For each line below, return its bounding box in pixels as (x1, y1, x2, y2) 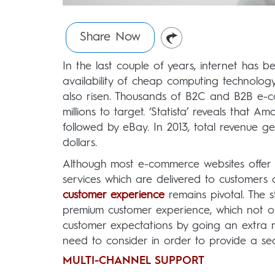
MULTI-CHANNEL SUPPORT (63, 255, 204, 266)
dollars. (63, 137, 97, 149)
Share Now (80, 31, 141, 44)
